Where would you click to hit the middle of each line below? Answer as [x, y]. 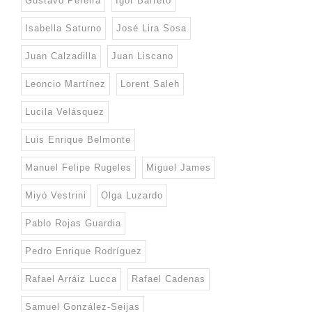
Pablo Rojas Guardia [73, 224]
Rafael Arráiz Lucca [71, 279]
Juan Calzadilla [61, 56]
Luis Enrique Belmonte [78, 140]
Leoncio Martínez [65, 84]
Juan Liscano [142, 56]
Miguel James [179, 168]
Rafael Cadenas [169, 279]
